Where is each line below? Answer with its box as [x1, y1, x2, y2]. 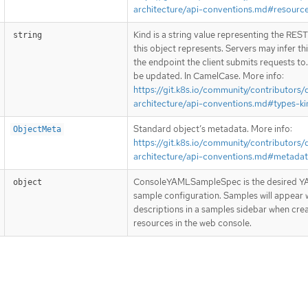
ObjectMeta [13, 124, 61, 135]
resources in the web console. [133, 217, 252, 230]
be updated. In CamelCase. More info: [133, 70, 284, 82]
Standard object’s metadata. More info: [133, 123, 292, 135]
